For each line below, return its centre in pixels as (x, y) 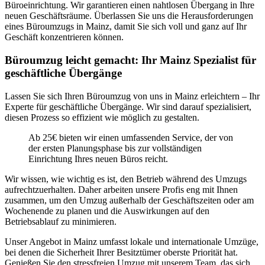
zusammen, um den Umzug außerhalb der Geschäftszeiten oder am (129, 200)
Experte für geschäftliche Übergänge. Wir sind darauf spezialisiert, (128, 106)
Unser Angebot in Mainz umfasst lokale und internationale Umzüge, (132, 241)
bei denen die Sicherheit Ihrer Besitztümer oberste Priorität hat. (121, 252)
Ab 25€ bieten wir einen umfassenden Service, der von (131, 137)
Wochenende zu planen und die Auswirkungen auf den (107, 211)
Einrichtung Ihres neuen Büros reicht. (98, 159)
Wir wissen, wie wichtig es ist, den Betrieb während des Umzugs (126, 179)
